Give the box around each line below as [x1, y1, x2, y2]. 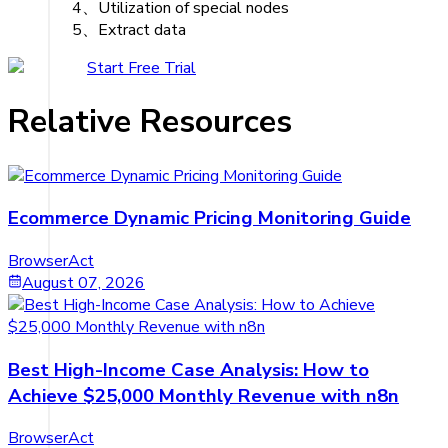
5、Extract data [72, 18, 186, 41]
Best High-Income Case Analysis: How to [8, 356, 369, 383]
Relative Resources [8, 100, 292, 144]
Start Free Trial [87, 56, 196, 79]
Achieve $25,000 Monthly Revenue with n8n [8, 382, 399, 409]
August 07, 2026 [22, 271, 145, 294]
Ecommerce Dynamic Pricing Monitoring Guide [8, 205, 411, 232]
